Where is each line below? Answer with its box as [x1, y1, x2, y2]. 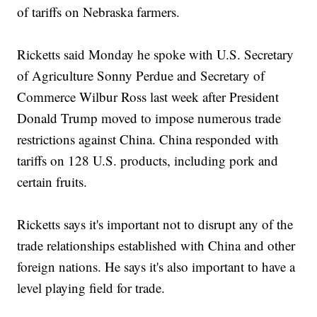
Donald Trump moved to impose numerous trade [17, 109, 282, 127]
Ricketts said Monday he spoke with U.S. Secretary [17, 45, 294, 64]
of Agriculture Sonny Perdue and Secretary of [17, 67, 265, 85]
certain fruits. [17, 173, 88, 191]
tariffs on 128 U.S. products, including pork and [17, 151, 279, 170]
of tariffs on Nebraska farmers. [17, 3, 180, 21]
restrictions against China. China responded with [17, 130, 279, 149]
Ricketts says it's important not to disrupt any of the [17, 215, 294, 234]
